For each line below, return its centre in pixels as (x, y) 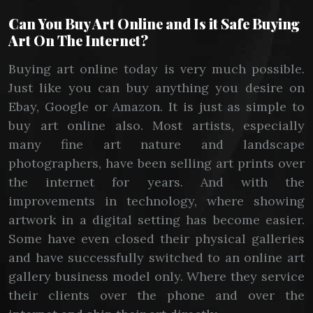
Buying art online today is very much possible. (156, 69)
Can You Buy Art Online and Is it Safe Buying (154, 23)
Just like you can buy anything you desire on (156, 88)
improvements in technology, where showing (156, 201)
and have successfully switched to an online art (156, 257)
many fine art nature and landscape (156, 144)
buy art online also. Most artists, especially (156, 125)
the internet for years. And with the (156, 182)
